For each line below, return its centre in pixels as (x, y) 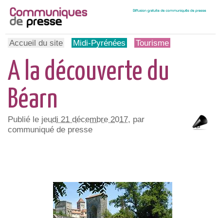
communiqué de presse (50, 129)
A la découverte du (89, 72)
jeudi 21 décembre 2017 (85, 119)
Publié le (25, 119)
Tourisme (153, 43)
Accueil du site (36, 43)
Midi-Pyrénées (100, 43)
